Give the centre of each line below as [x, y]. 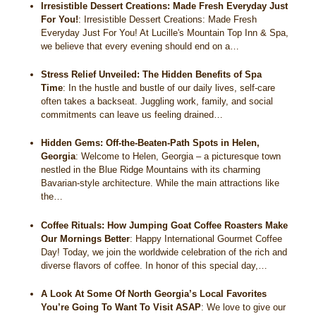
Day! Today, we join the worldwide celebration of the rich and [164, 252]
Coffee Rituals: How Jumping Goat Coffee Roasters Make [165, 225]
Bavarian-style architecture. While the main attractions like [160, 183]
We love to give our [247, 307]
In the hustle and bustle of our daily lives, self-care [172, 88]
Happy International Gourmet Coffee [209, 238]
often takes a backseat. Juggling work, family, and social [157, 102]
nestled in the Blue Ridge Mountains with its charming [151, 170]
